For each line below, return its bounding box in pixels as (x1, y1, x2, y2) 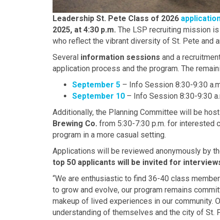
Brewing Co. (53, 118, 97, 128)
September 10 (72, 91, 125, 101)
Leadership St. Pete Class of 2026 (53, 13, 181, 23)
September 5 (72, 80, 120, 89)
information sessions (81, 52, 160, 62)
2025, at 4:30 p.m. (53, 25, 116, 34)
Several (53, 52, 81, 62)
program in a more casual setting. (53, 130, 166, 139)
